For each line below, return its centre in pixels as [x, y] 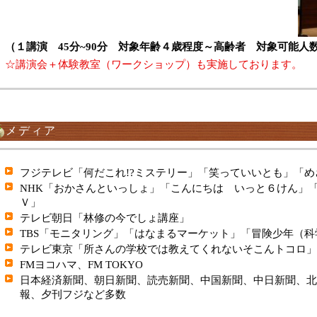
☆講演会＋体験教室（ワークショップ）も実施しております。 [154, 64]
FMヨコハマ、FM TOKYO [81, 264]
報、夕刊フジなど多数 [73, 294]
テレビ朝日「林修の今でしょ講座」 [105, 218]
